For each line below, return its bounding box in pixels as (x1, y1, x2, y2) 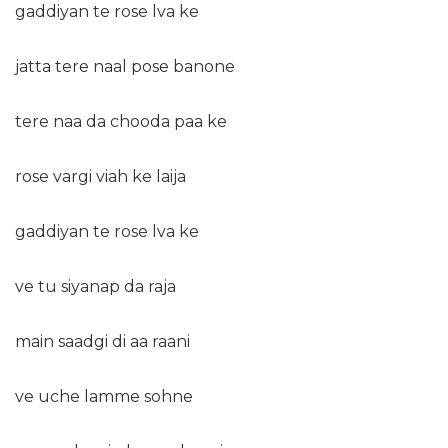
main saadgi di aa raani (15, 332, 190, 352)
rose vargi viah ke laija (15, 167, 186, 187)
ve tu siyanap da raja (15, 277, 176, 297)
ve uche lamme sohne (15, 387, 193, 407)
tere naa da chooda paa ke (15, 112, 227, 132)
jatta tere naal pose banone (15, 57, 235, 77)
